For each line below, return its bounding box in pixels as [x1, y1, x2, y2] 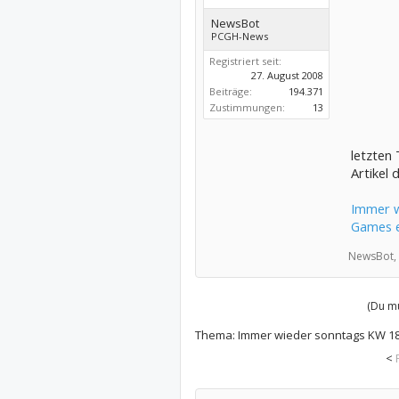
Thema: [194, 327, 238, 343]
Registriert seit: [208, 54, 281, 68]
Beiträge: [208, 85, 252, 98]
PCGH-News [210, 29, 268, 43]
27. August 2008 [250, 69, 323, 82]
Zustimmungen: [208, 101, 285, 114]
